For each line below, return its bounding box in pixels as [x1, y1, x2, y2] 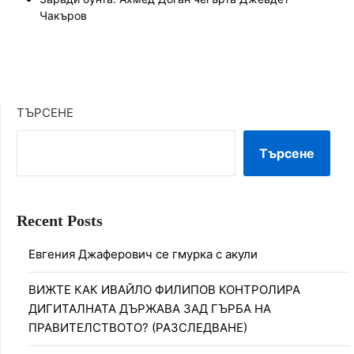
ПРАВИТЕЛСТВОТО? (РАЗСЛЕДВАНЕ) [28, 320, 247, 335]
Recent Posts [17, 212, 103, 229]
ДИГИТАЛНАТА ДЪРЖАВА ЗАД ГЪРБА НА [28, 301, 271, 316]
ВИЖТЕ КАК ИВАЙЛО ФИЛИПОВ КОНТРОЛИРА [28, 282, 300, 297]
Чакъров [40, 9, 87, 22]
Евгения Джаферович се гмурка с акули [28, 247, 258, 262]
